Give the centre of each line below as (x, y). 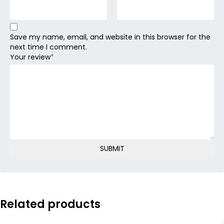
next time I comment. (48, 47)
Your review (30, 57)
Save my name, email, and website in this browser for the (110, 37)
